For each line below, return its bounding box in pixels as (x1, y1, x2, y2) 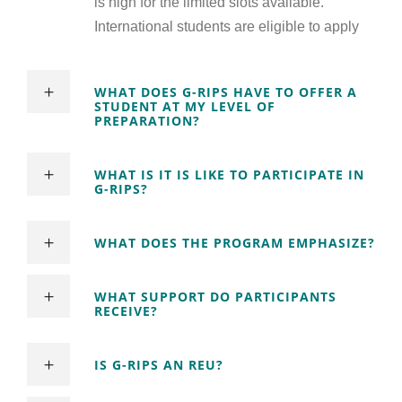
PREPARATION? (94, 112, 200, 130)
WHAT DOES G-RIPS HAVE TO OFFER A (94, 83, 357, 101)
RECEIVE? (94, 302, 158, 320)
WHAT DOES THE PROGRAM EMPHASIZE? (94, 234, 375, 252)
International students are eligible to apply (94, 19, 359, 35)
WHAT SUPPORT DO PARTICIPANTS (94, 288, 336, 306)
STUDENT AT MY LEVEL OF (94, 98, 275, 116)
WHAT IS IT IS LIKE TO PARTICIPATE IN (94, 166, 364, 184)
